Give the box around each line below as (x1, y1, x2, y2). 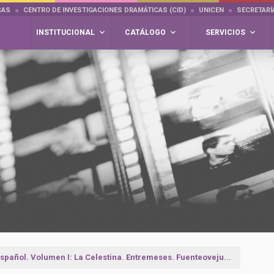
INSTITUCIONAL (35, 28, 95, 37)
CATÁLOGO (125, 28, 166, 37)
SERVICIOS (206, 28, 245, 37)
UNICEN (199, 6, 224, 14)
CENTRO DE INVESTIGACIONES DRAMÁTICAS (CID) (23, 6, 186, 14)
